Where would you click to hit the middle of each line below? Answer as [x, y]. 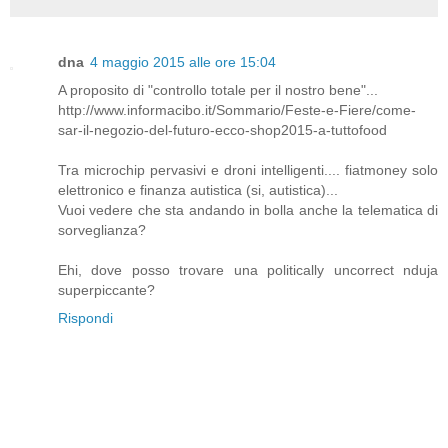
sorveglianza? [102, 230]
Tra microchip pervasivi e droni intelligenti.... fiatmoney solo [248, 170]
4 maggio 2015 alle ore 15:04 [183, 62]
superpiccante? [106, 290]
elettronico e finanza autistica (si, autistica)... [198, 190]
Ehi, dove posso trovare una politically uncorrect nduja [248, 270]
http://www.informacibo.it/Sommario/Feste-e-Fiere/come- [237, 110]
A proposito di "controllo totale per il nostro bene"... [218, 90]
